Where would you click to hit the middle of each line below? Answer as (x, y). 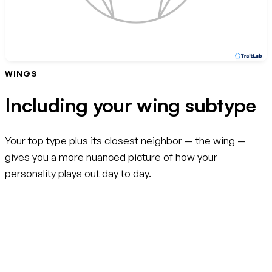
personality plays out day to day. (78, 173)
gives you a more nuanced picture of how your (111, 157)
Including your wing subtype (131, 105)
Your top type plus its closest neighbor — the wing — (125, 140)
